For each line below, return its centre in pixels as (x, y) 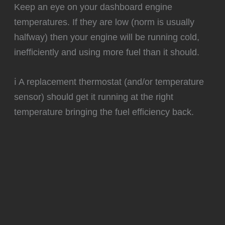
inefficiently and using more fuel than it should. (107, 52)
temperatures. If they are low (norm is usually (104, 22)
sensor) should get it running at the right (94, 97)
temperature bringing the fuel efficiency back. (104, 112)
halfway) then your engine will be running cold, (107, 37)
